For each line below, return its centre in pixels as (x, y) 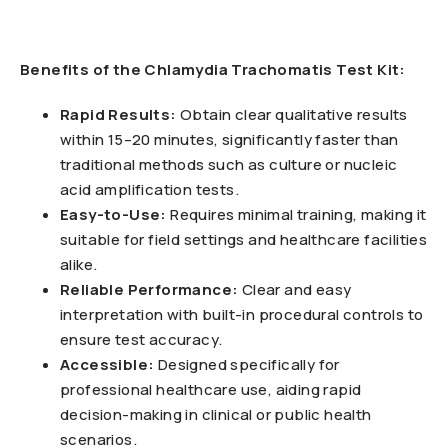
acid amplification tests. (149, 189)
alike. (79, 264)
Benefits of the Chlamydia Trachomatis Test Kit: (213, 69)
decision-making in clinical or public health (216, 414)
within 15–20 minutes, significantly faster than (229, 139)
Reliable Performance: (149, 289)
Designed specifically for (247, 364)
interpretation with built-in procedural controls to (242, 314)
